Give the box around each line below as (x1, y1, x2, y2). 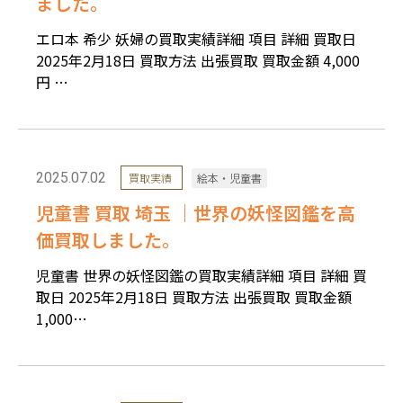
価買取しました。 (36, 226, 180, 253)
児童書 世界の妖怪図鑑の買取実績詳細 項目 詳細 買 (36, 264, 367, 286)
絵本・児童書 (197, 169, 262, 185)
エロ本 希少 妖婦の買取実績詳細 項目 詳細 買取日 (36, 27, 356, 49)
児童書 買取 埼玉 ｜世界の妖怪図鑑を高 (36, 199, 355, 226)
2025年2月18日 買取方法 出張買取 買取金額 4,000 (36, 49, 360, 71)
